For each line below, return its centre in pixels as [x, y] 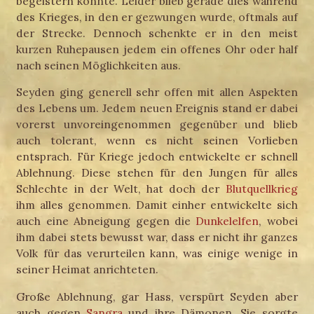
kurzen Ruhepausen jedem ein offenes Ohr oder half [157, 49]
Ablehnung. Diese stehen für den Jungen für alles [157, 173]
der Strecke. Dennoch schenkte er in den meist [157, 33]
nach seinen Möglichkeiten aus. [99, 65]
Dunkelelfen [227, 221]
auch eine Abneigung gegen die [106, 221]
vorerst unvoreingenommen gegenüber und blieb [157, 124]
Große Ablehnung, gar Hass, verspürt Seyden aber [157, 296]
